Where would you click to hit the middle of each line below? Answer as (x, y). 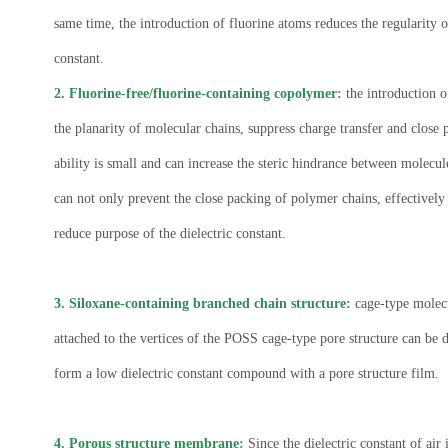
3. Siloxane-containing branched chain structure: (204, 303)
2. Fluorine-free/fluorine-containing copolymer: (197, 93)
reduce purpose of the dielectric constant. (169, 233)
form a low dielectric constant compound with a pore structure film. (246, 373)
